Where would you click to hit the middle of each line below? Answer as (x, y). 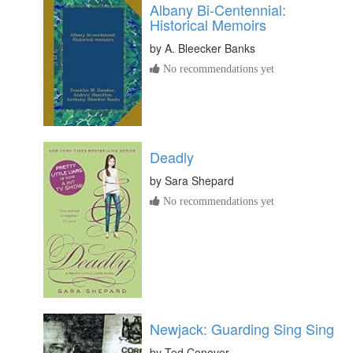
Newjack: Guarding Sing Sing (242, 328)
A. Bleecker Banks (210, 48)
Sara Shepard (199, 180)
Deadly (172, 156)
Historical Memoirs (208, 25)
